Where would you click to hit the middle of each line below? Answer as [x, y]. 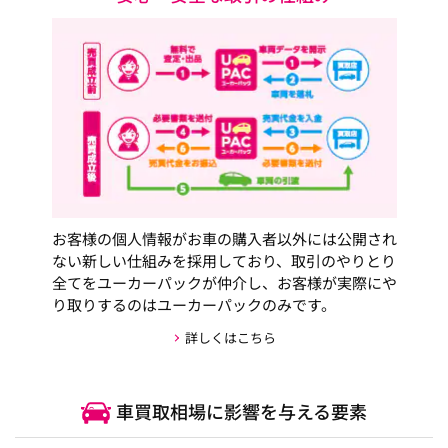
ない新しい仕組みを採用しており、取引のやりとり [223, 260]
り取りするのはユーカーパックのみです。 [193, 304]
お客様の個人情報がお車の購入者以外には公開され [224, 238]
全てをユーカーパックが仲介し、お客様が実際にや [224, 282]
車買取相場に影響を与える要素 [241, 411]
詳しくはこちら [230, 337]
